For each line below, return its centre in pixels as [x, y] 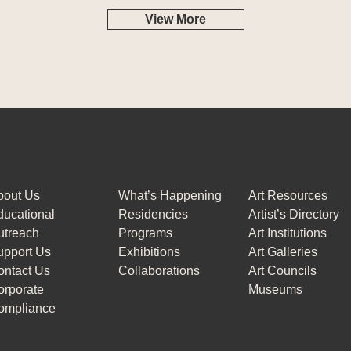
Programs [145, 233]
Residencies [153, 215]
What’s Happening [170, 196]
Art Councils [283, 271]
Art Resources [288, 196]
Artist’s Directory [294, 215]
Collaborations [159, 271]
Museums [276, 290]
